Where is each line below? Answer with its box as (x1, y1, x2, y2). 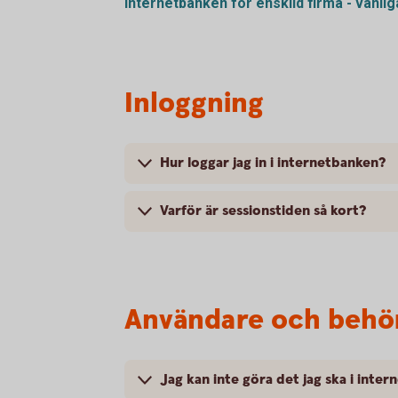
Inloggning (124, 84, 264, 123)
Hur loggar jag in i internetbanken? (160, 153, 386, 172)
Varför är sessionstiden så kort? (160, 201, 366, 220)
